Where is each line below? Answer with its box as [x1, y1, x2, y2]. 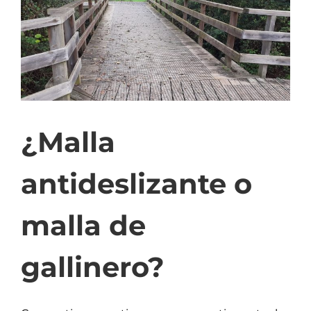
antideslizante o [21, 166, 252, 201]
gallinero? [21, 249, 165, 284]
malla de [21, 208, 146, 242]
